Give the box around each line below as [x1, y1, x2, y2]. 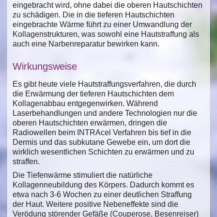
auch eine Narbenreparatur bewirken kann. [13, 39, 159, 48]
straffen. [13, 157, 40, 166]
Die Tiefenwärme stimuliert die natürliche [13, 170, 153, 179]
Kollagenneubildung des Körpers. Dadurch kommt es [13, 180, 194, 189]
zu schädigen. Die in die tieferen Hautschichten [13, 10, 174, 19]
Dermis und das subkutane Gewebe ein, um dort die [13, 138, 190, 146]
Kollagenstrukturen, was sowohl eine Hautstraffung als [13, 30, 199, 38]
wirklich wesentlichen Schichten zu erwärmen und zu [13, 147, 194, 156]
